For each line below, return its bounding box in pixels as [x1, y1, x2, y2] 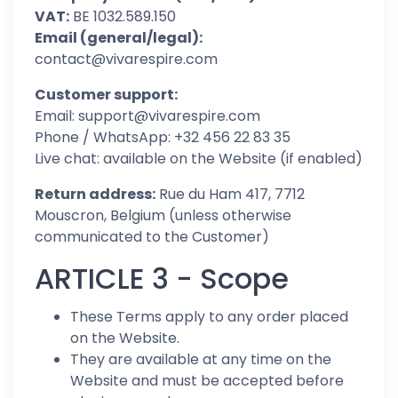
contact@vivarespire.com [35, 49, 218, 69]
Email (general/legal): [35, 28, 203, 48]
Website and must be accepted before [70, 370, 344, 391]
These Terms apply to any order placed [70, 306, 348, 327]
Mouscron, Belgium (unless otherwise [35, 205, 291, 226]
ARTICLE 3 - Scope [35, 259, 289, 298]
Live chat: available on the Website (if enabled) [35, 148, 362, 169]
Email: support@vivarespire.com [35, 106, 260, 126]
